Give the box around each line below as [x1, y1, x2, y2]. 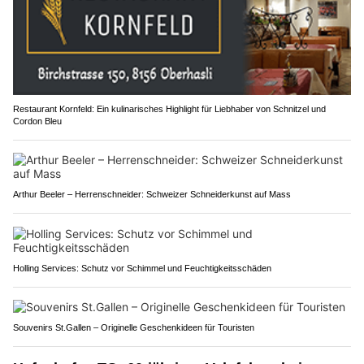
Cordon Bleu [13, 115, 62, 126]
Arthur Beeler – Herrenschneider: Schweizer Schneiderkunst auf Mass [13, 188, 291, 199]
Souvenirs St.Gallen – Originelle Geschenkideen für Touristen [13, 322, 254, 332]
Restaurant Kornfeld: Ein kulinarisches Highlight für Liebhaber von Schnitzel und [13, 103, 326, 114]
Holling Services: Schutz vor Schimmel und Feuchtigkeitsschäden [13, 262, 271, 273]
